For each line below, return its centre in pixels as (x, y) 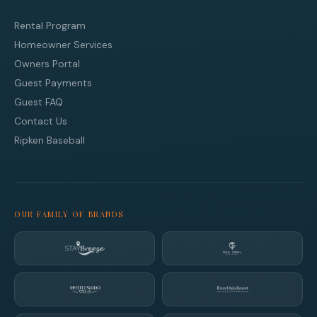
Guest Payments (53, 83)
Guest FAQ (39, 102)
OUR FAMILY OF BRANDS (69, 214)
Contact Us (41, 121)
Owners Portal (47, 64)
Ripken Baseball (50, 140)
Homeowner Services (63, 45)
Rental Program (50, 26)
